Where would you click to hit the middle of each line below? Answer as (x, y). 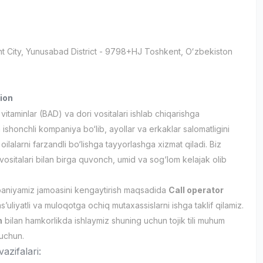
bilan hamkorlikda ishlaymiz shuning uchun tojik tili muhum (114, 220)
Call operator (196, 190)
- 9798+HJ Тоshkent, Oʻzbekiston (166, 51)
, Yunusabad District (59, 51)
